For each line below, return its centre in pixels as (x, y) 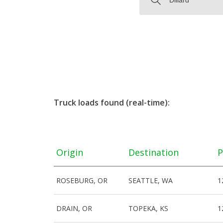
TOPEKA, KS (149, 208)
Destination (154, 152)
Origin (70, 152)
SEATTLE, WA (151, 180)
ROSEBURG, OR (82, 180)
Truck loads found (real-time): (112, 103)
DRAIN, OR (74, 208)
